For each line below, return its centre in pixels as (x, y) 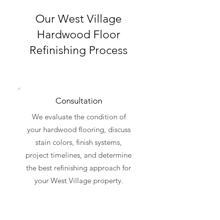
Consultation (79, 101)
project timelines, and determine (79, 155)
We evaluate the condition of (79, 117)
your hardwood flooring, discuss (79, 130)
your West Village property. (79, 181)
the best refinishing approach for (79, 168)
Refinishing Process (79, 51)
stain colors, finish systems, (79, 142)
